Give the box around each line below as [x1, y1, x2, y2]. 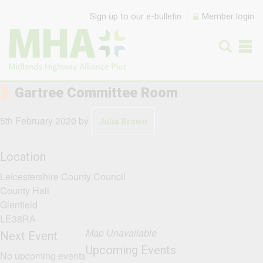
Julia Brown [99, 116, 147, 127]
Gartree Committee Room [15, 85, 178, 102]
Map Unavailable [86, 225, 157, 240]
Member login [202, 11, 254, 22]
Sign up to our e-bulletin [90, 11, 181, 22]
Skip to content [9, 4, 79, 16]
